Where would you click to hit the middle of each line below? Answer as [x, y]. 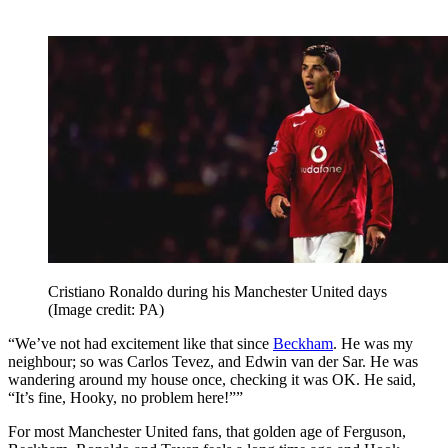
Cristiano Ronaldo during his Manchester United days [217, 292]
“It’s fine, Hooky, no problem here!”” [125, 398]
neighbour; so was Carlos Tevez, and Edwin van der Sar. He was [213, 362]
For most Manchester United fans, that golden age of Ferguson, [207, 432]
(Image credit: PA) [106, 310]
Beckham [303, 344]
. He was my [373, 344]
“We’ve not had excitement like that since [140, 344]
